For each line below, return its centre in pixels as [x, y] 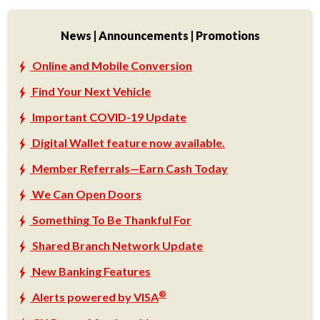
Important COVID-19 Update [108, 116]
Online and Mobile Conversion [111, 65]
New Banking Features [90, 271]
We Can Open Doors [86, 194]
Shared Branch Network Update [116, 245]
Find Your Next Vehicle [90, 91]
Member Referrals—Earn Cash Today [129, 168]
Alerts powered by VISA [94, 296]
